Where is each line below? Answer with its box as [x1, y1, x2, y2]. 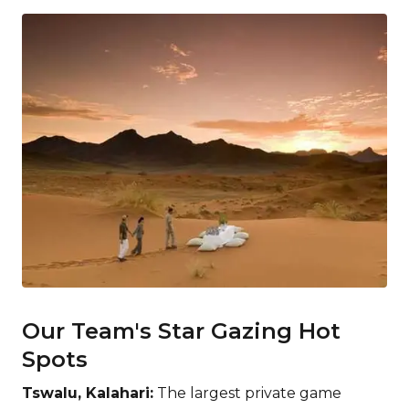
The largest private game [153, 383, 341, 402]
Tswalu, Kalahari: [22, 383, 153, 402]
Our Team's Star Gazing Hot [22, 317, 341, 344]
